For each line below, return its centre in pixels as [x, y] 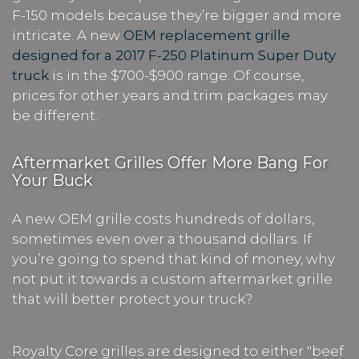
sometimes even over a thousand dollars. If [162, 238]
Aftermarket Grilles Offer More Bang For [170, 162]
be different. [55, 115]
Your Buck [52, 180]
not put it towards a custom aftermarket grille [172, 278]
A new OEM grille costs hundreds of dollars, [163, 218]
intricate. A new [68, 35]
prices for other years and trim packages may [170, 95]
